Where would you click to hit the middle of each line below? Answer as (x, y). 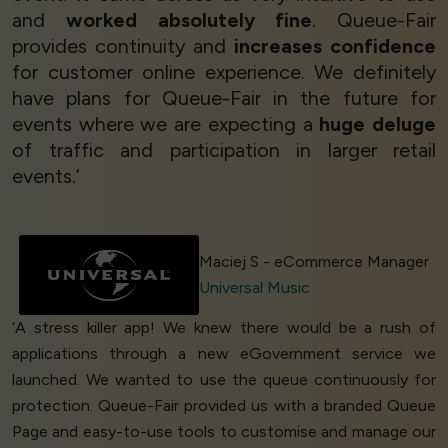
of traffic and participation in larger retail (224, 150)
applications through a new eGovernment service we (224, 354)
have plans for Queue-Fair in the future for (224, 98)
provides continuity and (123, 46)
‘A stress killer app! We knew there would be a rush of (224, 328)
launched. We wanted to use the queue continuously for (224, 380)
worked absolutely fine (189, 20)
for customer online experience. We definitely (224, 72)
